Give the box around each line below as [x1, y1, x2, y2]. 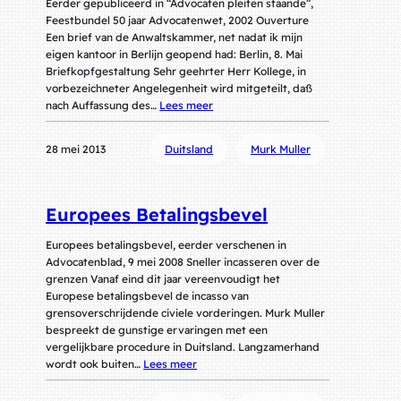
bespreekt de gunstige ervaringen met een [46, 323, 269, 337]
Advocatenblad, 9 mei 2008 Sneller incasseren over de [46, 255, 320, 269]
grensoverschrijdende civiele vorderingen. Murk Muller [46, 306, 326, 320]
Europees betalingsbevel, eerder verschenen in [46, 238, 287, 252]
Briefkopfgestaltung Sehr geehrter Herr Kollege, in [46, 64, 307, 79]
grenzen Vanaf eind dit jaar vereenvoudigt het [46, 272, 281, 286]
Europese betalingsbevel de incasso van [46, 289, 250, 303]
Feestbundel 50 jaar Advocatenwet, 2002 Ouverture [46, 13, 310, 28]
